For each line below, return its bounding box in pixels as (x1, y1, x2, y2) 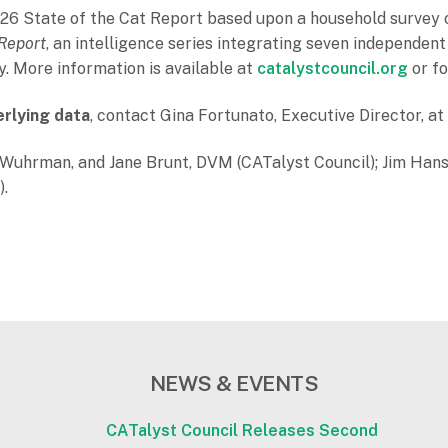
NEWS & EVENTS (149, 371, 319, 396)
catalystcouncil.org (257, 59, 408, 78)
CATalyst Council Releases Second (105, 421, 378, 440)
